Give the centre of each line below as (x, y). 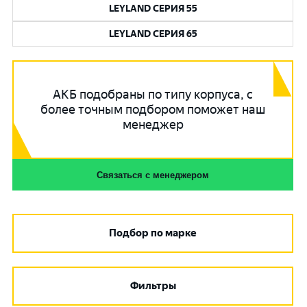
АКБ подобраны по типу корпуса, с (153, 95)
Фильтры (153, 286)
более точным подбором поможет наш (153, 110)
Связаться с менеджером (153, 175)
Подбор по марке (153, 233)
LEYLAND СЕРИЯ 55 (153, 9)
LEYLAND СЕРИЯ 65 (153, 34)
